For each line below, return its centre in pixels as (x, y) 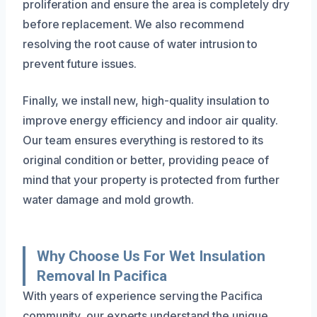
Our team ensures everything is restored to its (143, 140)
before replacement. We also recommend (134, 24)
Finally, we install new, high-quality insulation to (146, 100)
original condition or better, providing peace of (146, 160)
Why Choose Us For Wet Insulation (151, 256)
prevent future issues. (80, 63)
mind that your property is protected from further (151, 179)
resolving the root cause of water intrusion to (140, 44)
